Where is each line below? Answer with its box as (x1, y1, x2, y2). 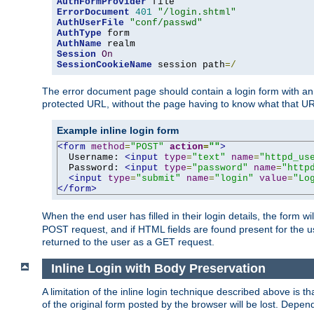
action (170, 142, 203, 153)
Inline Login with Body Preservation (50, 261, 269, 276)
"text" (192, 152, 226, 163)
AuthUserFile (57, 18, 124, 29)
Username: (57, 152, 125, 163)
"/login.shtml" (158, 7, 236, 18)
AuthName (57, 39, 102, 50)
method (91, 142, 125, 153)
